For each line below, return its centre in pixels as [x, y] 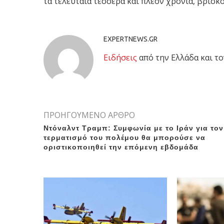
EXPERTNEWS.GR [130, 39]
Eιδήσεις [120, 57]
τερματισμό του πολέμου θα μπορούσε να [124, 137]
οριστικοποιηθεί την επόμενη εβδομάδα [121, 147]
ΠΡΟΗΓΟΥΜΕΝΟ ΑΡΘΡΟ [89, 115]
